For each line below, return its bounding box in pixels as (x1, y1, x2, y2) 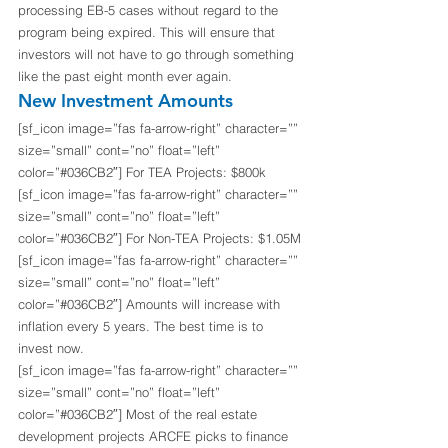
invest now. (18, 340, 84, 357)
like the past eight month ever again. (18, 68, 232, 85)
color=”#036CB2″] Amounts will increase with (18, 296, 284, 313)
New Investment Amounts (18, 89, 233, 113)
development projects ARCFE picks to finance (18, 428, 292, 445)
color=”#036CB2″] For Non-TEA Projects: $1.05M (18, 230, 301, 247)
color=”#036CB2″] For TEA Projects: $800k (18, 164, 266, 181)
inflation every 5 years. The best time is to (18, 318, 267, 335)
